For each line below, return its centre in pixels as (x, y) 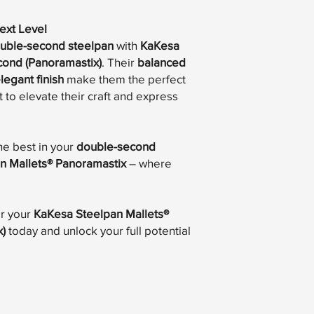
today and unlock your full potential (98, 231)
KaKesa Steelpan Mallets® (101, 214)
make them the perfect (125, 79)
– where (149, 163)
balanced (162, 62)
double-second (116, 146)
